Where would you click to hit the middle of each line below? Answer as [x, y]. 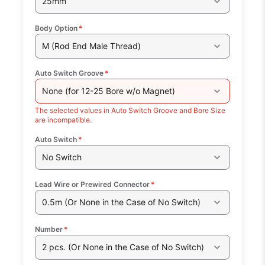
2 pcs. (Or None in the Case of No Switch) [123, 247]
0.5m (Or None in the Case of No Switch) [121, 202]
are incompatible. [64, 119]
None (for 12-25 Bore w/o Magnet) [108, 91]
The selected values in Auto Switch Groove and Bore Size [130, 110]
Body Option [56, 28]
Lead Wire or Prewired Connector [93, 184]
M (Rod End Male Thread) [91, 46]
